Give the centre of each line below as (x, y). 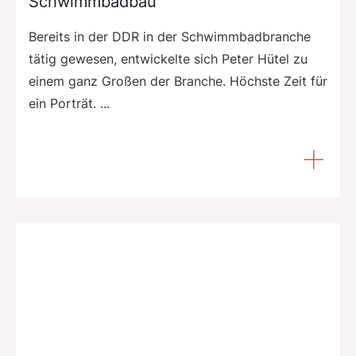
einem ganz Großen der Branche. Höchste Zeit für (178, 81)
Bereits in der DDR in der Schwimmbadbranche (170, 36)
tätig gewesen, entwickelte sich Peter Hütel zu (168, 58)
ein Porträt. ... (69, 103)
